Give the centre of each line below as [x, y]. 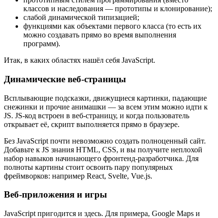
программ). [42, 44]
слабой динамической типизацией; [81, 18]
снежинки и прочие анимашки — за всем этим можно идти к [106, 107]
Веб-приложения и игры [55, 195]
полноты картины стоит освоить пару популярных [88, 167]
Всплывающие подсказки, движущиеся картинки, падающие [105, 98]
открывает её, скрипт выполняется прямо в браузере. [92, 124]
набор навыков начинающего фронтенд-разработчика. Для [101, 158]
